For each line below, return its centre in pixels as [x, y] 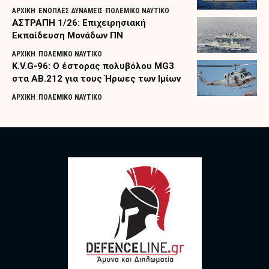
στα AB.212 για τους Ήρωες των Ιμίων [96, 79]
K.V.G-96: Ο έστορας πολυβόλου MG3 [93, 66]
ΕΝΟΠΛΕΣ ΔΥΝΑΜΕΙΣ [71, 11]
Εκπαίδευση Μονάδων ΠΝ [68, 36]
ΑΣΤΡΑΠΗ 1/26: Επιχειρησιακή [79, 23]
